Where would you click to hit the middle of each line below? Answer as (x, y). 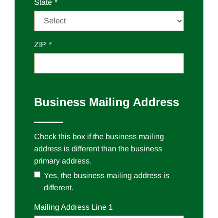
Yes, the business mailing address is (107, 176)
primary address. (63, 161)
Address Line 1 (86, 207)
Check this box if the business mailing (99, 137)
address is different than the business (98, 149)
